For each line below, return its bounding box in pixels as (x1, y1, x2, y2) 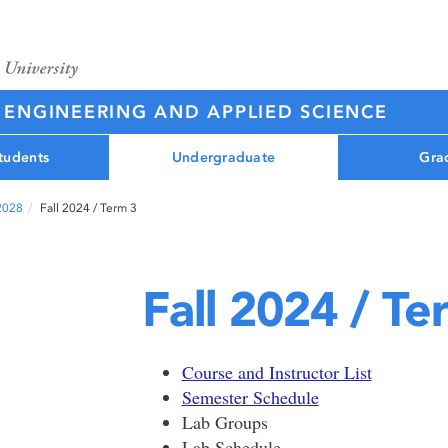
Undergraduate (171, 148, 276, 166)
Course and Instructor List (181, 360, 372, 384)
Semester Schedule (181, 385, 319, 409)
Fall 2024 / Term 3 (40, 201, 137, 215)
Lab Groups (181, 410, 268, 434)
